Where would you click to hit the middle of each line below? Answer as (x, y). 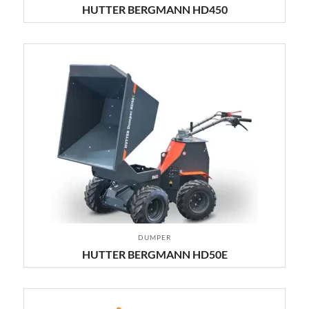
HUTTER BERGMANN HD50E (154, 254)
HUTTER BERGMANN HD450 (154, 9)
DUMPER (154, 237)
